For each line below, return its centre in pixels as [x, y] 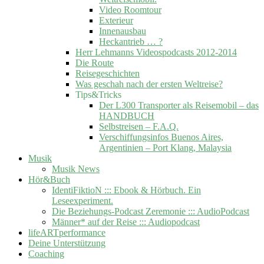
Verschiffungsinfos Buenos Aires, [161, 137]
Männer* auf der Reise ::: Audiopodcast [126, 222]
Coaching [46, 253]
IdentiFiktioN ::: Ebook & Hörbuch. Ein [126, 190]
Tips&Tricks [98, 94]
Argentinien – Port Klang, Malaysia [165, 147]
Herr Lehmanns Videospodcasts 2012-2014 [156, 52]
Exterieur [116, 20]
